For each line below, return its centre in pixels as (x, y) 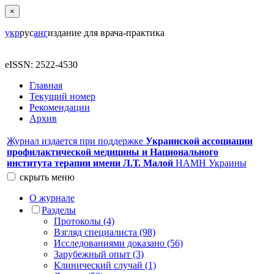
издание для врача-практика (106, 33)
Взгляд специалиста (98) (105, 232)
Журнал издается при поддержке (76, 141)
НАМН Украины (210, 163)
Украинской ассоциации (199, 141)
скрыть (35, 177)
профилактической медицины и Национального (113, 152)
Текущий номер (62, 96)
